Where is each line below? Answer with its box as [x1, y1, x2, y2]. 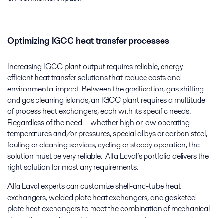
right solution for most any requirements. [7, 162, 138, 173]
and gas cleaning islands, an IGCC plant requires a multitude [7, 94, 205, 106]
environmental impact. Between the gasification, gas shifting [7, 83, 204, 95]
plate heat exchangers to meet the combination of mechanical [7, 203, 210, 215]
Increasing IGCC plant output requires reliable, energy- [7, 61, 186, 73]
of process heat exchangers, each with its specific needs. [7, 106, 191, 117]
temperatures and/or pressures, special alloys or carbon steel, [7, 128, 207, 140]
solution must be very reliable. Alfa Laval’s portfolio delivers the [7, 150, 209, 162]
